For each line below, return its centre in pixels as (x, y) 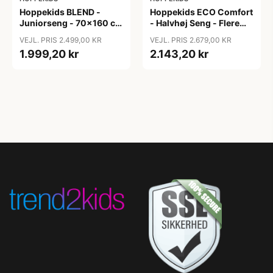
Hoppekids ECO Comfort (201, 12)
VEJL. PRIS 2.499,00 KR (61, 40)
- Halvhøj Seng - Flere (195, 23)
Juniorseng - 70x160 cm (71, 23)
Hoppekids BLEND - (60, 12)
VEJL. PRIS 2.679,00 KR (191, 40)
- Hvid (32, 34)
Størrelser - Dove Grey (197, 34)
